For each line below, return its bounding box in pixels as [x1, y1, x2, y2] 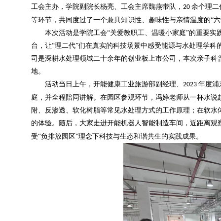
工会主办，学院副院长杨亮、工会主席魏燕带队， [31, 3, 183, 10]
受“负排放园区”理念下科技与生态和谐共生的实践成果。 [31, 133, 203, 140]
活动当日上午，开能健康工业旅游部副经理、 [45, 80, 183, 88]
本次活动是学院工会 [45, 29, 107, 37]
